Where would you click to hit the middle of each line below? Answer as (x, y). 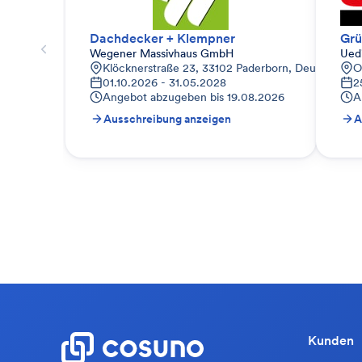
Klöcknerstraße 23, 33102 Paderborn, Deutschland (231, 68)
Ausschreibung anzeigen (167, 119)
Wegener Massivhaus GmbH (162, 53)
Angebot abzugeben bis (163, 97)
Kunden (331, 340)
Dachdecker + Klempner (162, 38)
